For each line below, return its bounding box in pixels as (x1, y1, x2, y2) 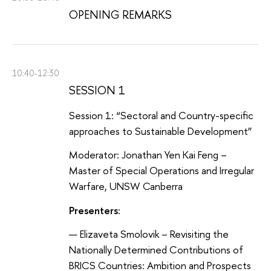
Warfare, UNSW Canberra (69, 179, 183, 194)
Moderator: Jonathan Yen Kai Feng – (69, 148, 227, 162)
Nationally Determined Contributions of (69, 243, 243, 257)
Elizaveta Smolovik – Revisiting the (80, 227, 229, 241)
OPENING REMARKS (69, 7, 172, 23)
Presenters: (69, 203, 120, 217)
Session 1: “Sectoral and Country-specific (69, 108, 253, 122)
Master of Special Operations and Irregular (69, 163, 254, 178)
